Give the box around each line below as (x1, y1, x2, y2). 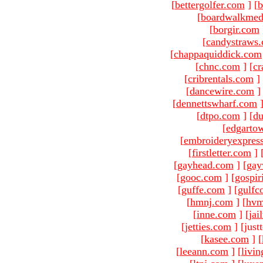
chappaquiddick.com (174, 48, 262, 60)
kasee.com (204, 232, 249, 245)
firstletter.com (192, 146, 251, 159)
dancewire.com (190, 85, 254, 97)
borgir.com (213, 23, 259, 35)
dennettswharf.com (176, 97, 257, 109)
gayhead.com (177, 159, 234, 171)
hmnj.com (190, 195, 233, 208)
